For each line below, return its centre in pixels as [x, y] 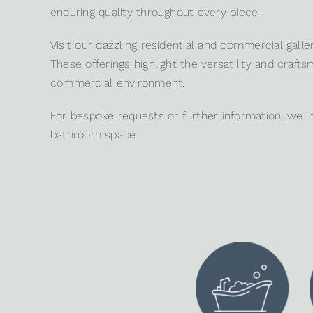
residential [168, 45]
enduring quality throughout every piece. [155, 13]
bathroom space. [94, 135]
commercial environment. [117, 83]
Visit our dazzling [95, 45]
